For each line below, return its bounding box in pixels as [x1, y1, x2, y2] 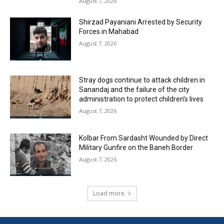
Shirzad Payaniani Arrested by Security [79, 18, 202, 26]
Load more [92, 189, 124, 198]
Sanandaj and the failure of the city [79, 85, 190, 93]
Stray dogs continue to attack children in [79, 75, 205, 84]
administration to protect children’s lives [79, 94, 204, 103]
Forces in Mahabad [79, 27, 139, 36]
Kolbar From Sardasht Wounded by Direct [79, 133, 208, 142]
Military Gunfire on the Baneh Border [79, 143, 193, 151]
